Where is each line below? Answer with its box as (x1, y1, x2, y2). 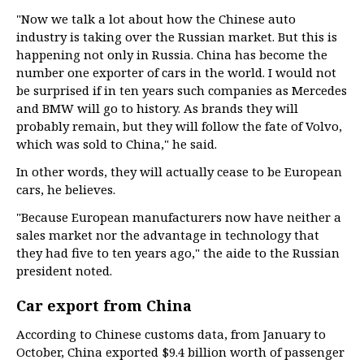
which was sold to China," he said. (16, 136, 217, 152)
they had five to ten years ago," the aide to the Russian (16, 245, 340, 261)
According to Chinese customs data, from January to (16, 326, 326, 342)
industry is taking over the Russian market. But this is (16, 28, 337, 45)
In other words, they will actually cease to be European (16, 163, 342, 180)
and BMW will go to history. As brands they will (16, 100, 298, 116)
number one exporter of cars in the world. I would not (16, 64, 336, 80)
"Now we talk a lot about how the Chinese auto (16, 11, 296, 27)
